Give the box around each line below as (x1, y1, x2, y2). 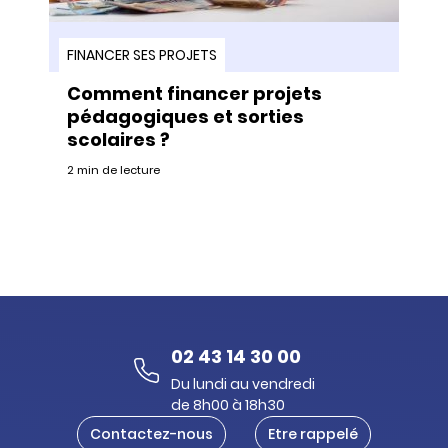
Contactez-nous (90, 423, 213, 444)
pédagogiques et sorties (67, 103, 304, 129)
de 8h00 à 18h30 (170, 394, 285, 415)
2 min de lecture (67, 161, 160, 178)
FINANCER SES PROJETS (67, 44, 217, 65)
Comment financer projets (67, 80, 322, 106)
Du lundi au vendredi (170, 373, 315, 394)
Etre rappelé (268, 423, 358, 444)
